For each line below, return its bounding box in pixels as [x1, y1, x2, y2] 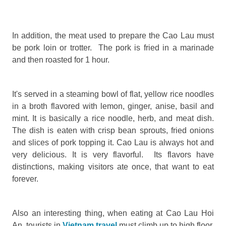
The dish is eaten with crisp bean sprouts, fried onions [12, 126, 214, 135]
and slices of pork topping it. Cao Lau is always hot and [12, 138, 214, 147]
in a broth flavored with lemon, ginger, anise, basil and [12, 101, 214, 110]
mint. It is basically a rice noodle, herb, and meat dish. [12, 114, 214, 123]
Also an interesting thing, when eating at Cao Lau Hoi [12, 208, 214, 217]
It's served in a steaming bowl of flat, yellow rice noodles [12, 89, 214, 98]
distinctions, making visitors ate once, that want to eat [12, 162, 214, 171]
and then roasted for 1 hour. [12, 55, 109, 64]
